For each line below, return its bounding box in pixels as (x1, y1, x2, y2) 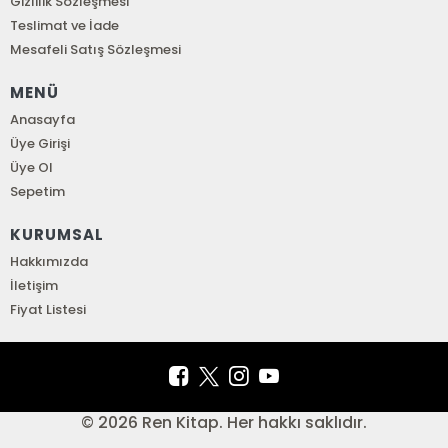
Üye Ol (10, 158, 54, 177)
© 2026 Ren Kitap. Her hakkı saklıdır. (80, 411, 368, 434)
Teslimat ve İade (10, 16, 120, 35)
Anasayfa (10, 110, 76, 129)
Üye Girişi (10, 134, 71, 153)
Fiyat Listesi (10, 300, 87, 319)
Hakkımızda (10, 252, 89, 271)
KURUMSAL (10, 224, 104, 245)
